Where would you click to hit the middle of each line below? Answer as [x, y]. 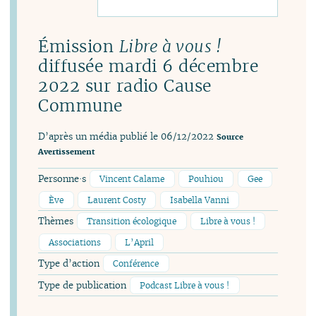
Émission [79, 47]
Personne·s [64, 178]
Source [230, 137]
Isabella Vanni [199, 200]
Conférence [136, 264]
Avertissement [67, 152]
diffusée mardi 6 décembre [148, 66]
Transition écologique [132, 221]
